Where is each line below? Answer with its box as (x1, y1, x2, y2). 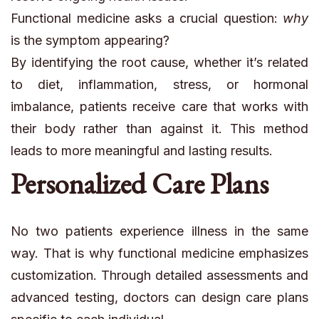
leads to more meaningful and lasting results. (11, 143, 273, 159)
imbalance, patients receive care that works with (11, 99, 308, 115)
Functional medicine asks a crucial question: (11, 11, 283, 26)
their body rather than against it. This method (11, 121, 308, 137)
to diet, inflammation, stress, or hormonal (11, 77, 308, 93)
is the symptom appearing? (11, 33, 169, 48)
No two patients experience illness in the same (11, 224, 308, 239)
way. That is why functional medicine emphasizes (11, 246, 308, 261)
